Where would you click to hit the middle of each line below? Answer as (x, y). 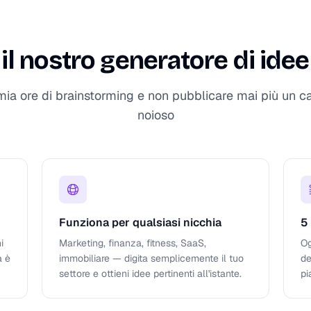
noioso (155, 115)
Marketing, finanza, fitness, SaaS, (133, 243)
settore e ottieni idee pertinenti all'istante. (150, 274)
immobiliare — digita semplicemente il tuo (151, 258)
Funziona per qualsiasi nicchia (140, 222)
